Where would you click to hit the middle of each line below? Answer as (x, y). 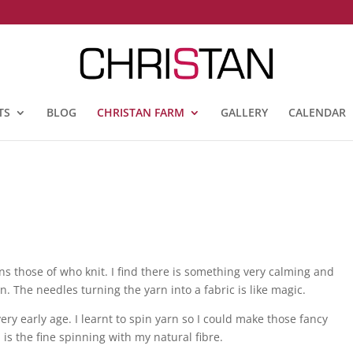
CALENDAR (317, 112)
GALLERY (244, 112)
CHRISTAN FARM (140, 112)
